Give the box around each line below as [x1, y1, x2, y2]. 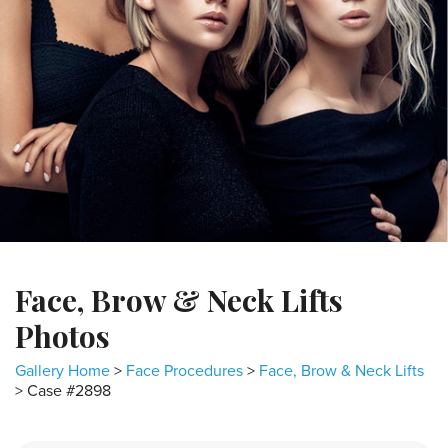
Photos [15, 316, 110, 356]
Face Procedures [126, 361, 243, 381]
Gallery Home [15, 361, 110, 381]
